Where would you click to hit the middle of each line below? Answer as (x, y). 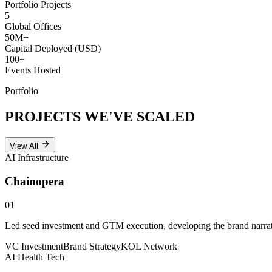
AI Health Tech (35, 257)
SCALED (166, 117)
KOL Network (149, 246)
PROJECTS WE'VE (71, 117)
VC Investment (34, 246)
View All (25, 146)
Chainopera (35, 181)
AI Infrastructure (37, 158)
